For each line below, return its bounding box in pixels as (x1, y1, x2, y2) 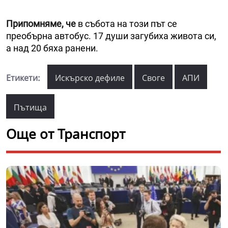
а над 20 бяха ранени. (6, 42, 98, 53)
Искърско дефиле (55, 72, 125, 83)
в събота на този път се (78, 18, 177, 29)
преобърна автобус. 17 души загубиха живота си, (6, 30, 216, 41)
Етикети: (6, 72, 40, 83)
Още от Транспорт (6, 124, 125, 143)
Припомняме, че (6, 18, 78, 29)
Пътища (14, 101, 47, 113)
